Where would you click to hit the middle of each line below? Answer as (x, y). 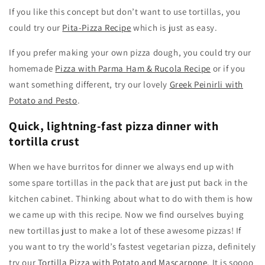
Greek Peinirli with (206, 84)
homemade (32, 68)
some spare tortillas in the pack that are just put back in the (128, 183)
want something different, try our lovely (89, 84)
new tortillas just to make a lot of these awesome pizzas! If (125, 231)
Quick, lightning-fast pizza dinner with (114, 126)
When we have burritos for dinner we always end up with (122, 167)
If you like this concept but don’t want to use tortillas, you (125, 11)
